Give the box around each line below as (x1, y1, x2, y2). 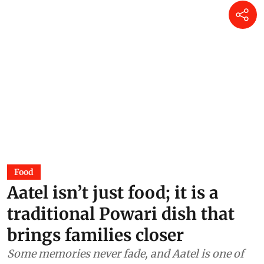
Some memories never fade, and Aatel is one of (7, 247, 244, 261)
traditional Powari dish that (7, 203, 235, 225)
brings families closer (7, 225, 184, 246)
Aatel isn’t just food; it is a (7, 182, 219, 204)
